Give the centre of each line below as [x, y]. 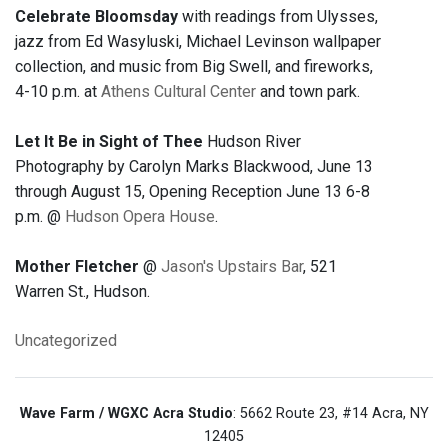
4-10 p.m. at [58, 92]
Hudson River [252, 142]
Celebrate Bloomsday [96, 17]
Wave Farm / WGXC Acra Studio [126, 414]
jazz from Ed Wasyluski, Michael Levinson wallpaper [198, 42]
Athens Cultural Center [178, 92]
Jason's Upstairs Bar [232, 267]
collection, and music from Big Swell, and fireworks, [194, 67]
